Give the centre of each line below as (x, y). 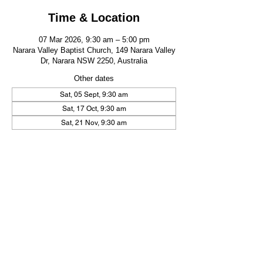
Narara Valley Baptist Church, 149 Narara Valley (94, 50)
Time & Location (94, 18)
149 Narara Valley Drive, (47, 242)
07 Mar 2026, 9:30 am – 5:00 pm (94, 40)
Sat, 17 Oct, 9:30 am (94, 109)
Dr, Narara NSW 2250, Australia (94, 61)
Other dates (94, 78)
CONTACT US (136, 230)
